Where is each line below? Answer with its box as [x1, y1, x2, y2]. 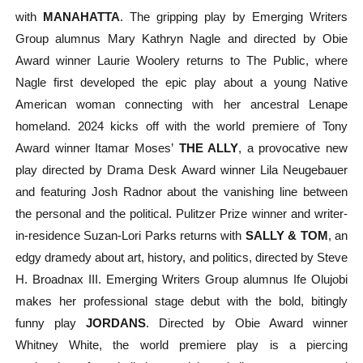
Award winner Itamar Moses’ [15, 142, 179, 155]
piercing [306, 339, 348, 352]
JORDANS [85, 317, 146, 330]
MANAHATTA [42, 11, 120, 23]
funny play [15, 317, 86, 330]
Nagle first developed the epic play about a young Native [15, 76, 348, 89]
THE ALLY [178, 142, 239, 155]
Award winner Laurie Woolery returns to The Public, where [15, 54, 348, 67]
